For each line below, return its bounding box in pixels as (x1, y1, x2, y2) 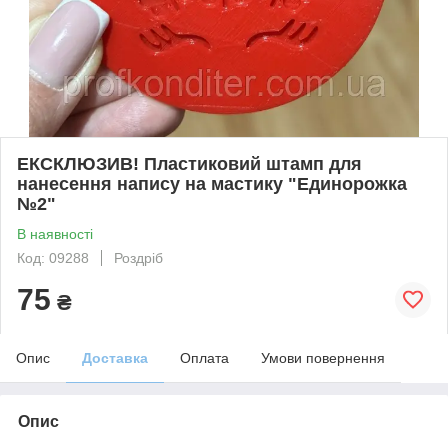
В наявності (17, 225, 93, 242)
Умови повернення (261, 349, 385, 366)
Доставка (82, 349, 148, 366)
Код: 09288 (17, 249, 89, 266)
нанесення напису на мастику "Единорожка (17, 173, 407, 194)
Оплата (180, 349, 229, 366)
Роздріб (114, 249, 163, 266)
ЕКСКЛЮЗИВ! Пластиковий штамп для (17, 153, 362, 174)
